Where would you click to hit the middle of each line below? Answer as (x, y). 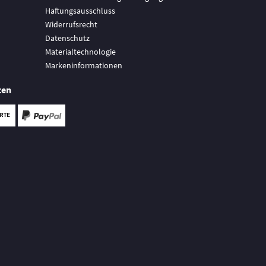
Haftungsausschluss (80, 11)
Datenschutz (67, 38)
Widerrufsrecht (71, 24)
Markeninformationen (84, 65)
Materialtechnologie (80, 52)
